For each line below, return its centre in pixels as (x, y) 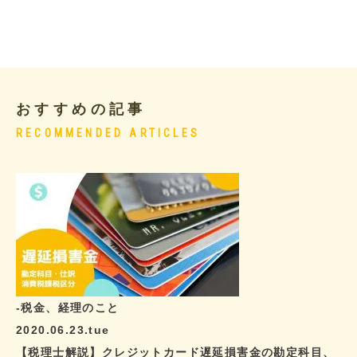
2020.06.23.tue (63, 330)
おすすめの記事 (81, 109)
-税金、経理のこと (68, 307)
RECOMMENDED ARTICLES (108, 133)
